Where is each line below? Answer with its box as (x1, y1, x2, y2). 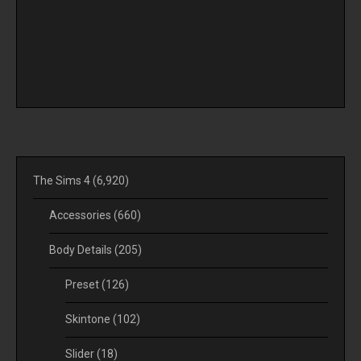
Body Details (49, 243, 114, 256)
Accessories (49, 208, 114, 222)
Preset (65, 277, 102, 291)
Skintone (65, 312, 113, 326)
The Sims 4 (33, 173, 93, 187)
